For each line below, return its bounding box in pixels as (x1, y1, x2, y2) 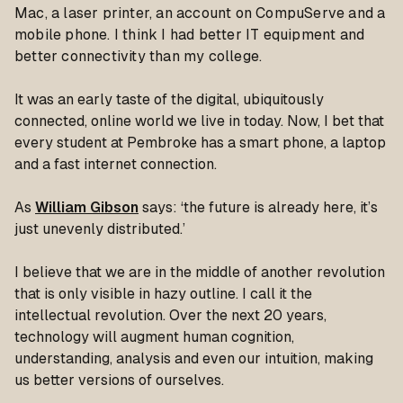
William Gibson (35, 199, 139, 216)
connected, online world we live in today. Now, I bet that (14, 112, 384, 130)
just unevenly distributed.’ (14, 220, 185, 237)
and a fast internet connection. (14, 156, 217, 173)
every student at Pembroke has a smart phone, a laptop (14, 134, 386, 151)
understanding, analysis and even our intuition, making (14, 350, 373, 367)
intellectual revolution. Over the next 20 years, (14, 307, 327, 324)
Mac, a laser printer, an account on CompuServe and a (14, 4, 386, 22)
